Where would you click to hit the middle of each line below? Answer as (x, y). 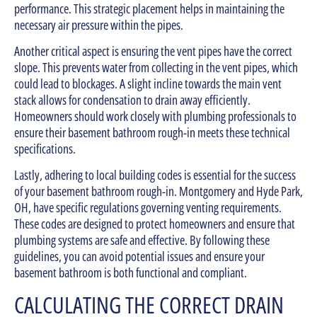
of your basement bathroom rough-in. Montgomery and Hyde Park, (158, 191)
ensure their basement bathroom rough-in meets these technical (152, 133)
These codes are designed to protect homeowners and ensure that (155, 224)
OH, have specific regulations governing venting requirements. (148, 208)
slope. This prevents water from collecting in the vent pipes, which (156, 68)
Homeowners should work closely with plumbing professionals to (155, 116)
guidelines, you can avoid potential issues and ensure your (139, 257)
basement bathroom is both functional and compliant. (131, 273)
